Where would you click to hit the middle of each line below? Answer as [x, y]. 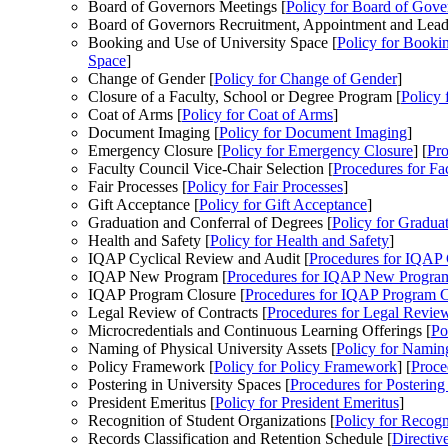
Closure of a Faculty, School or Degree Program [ [244, 97]
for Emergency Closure [337, 151]
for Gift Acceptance [303, 205]
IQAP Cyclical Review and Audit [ [198, 259]
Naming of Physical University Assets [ [212, 349]
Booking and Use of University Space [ [212, 43]
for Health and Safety [319, 241]
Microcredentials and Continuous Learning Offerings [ [259, 331]
